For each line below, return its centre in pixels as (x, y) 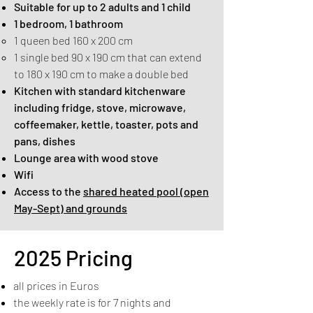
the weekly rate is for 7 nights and (92, 302)
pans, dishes (45, 141)
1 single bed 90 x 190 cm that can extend (108, 57)
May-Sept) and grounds (71, 208)
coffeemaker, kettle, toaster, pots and (106, 124)
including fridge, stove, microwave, (100, 107)
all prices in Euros (56, 285)
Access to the (49, 191)
